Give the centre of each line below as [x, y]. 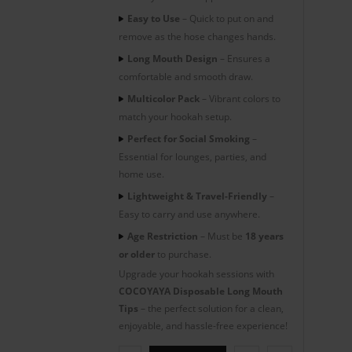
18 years [264, 236]
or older [137, 254]
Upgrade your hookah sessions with [196, 273]
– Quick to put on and [227, 18]
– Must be [222, 236]
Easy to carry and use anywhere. [189, 214]
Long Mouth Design [172, 58]
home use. [141, 174]
